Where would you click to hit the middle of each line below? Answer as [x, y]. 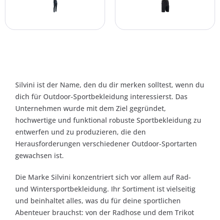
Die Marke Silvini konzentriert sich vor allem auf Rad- [103, 177]
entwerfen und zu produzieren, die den [81, 132]
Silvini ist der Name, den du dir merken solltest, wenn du [110, 84]
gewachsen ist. [40, 155]
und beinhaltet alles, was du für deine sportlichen [98, 200]
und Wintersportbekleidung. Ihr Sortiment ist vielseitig [105, 189]
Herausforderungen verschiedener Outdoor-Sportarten [106, 143]
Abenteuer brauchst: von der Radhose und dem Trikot [105, 212]
